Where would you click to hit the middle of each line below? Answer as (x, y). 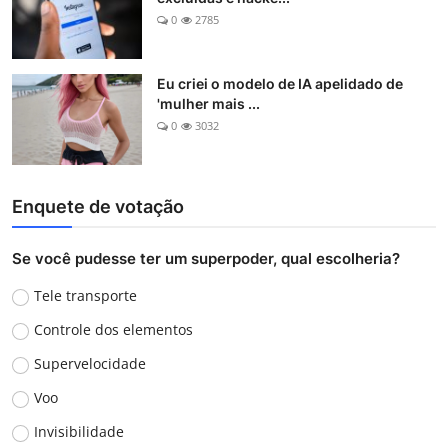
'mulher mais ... (208, 104)
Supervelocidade (89, 364)
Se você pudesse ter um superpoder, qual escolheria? (206, 259)
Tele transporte (85, 296)
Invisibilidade (78, 432)
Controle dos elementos (113, 330)
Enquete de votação (98, 207)
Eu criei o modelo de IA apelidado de (280, 84)
